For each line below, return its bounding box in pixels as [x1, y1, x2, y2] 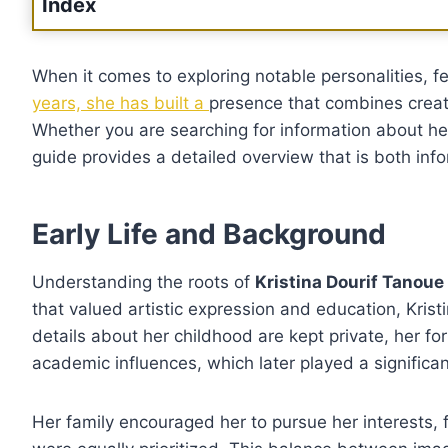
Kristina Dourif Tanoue [255, 272, 444, 293]
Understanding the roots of [32, 272, 255, 293]
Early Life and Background [32, 217, 386, 252]
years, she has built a [32, 93, 209, 114]
